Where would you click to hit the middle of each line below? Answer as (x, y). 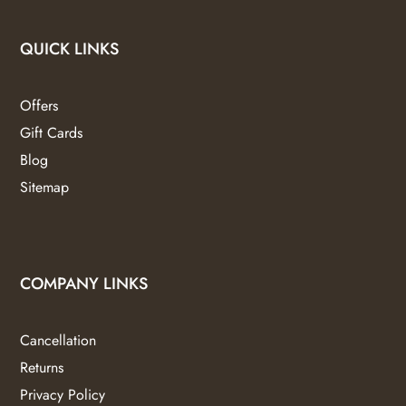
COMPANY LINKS (84, 284)
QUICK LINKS (70, 49)
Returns (42, 368)
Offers (39, 106)
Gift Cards (52, 133)
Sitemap (45, 188)
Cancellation (58, 341)
